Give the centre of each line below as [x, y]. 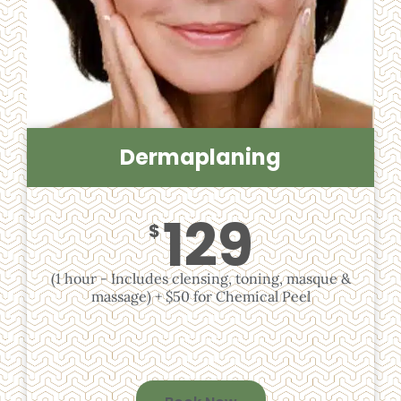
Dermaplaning [200, 157]
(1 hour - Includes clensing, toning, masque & [200, 278]
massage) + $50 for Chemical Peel [200, 296]
